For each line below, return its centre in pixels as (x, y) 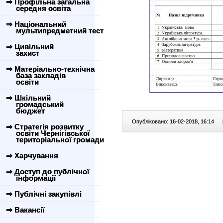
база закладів (35, 75)
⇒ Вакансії (25, 210)
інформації (30, 178)
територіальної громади (54, 140)
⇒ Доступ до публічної (48, 171)
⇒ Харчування (32, 156)
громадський (34, 104)
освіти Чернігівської (47, 133)
